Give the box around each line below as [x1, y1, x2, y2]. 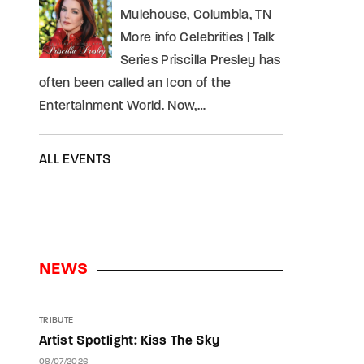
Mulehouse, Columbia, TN [120, 9, 272, 22]
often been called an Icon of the [39, 77, 232, 90]
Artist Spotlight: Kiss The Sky [39, 335, 220, 348]
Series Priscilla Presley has [120, 54, 281, 67]
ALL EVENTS [39, 154, 111, 167]
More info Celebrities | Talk [120, 32, 275, 45]
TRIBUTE [39, 316, 74, 325]
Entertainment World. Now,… [39, 100, 206, 113]
